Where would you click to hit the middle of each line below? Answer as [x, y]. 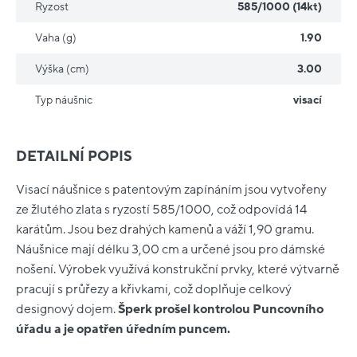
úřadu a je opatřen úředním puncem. [123, 329]
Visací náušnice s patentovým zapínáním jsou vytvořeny [171, 189]
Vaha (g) [56, 38]
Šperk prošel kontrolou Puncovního [221, 309]
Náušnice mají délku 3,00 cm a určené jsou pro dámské [171, 249]
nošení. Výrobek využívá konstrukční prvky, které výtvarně [178, 269]
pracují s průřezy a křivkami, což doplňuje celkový [154, 289]
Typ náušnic [64, 100]
